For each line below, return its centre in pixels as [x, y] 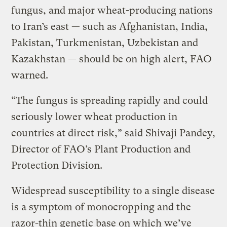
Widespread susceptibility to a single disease [113, 191]
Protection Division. [57, 165]
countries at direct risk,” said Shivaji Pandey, [113, 133]
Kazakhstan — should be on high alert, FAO [112, 59]
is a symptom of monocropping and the [101, 207]
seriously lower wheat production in [94, 117]
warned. [30, 75]
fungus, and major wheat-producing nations [112, 10]
